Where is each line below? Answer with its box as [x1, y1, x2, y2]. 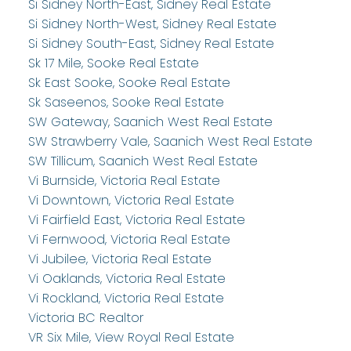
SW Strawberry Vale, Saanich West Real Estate [27, 132, 313, 151]
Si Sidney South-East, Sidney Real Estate [27, 34, 274, 53]
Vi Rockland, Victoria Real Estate [27, 289, 224, 308]
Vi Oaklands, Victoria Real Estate [27, 270, 226, 288]
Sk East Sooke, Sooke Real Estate [27, 74, 230, 92]
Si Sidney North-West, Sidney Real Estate [27, 15, 277, 34]
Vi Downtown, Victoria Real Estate [27, 191, 234, 210]
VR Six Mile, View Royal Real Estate [27, 328, 234, 347]
